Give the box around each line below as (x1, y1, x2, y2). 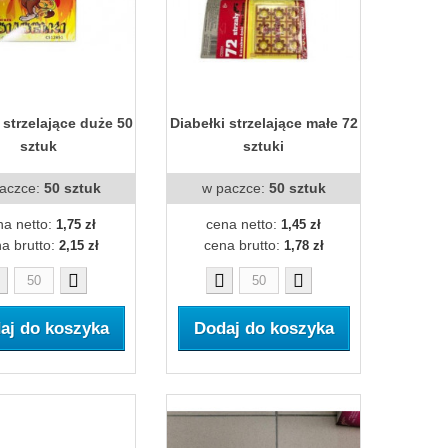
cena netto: (206, 215, 281, 232)
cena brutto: (203, 236, 284, 253)
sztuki (243, 137, 284, 154)
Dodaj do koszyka (193, 318, 334, 338)
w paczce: (201, 179, 269, 196)
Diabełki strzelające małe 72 (169, 114, 358, 131)
